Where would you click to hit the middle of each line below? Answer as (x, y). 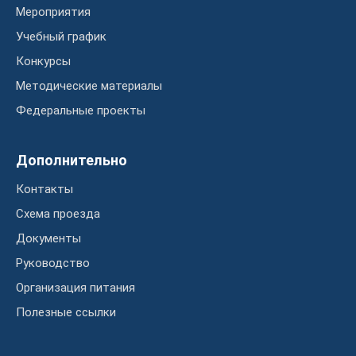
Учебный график (61, 37)
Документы (48, 239)
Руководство (53, 263)
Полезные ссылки (66, 313)
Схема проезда (58, 214)
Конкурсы (43, 62)
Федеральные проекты (81, 111)
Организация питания (75, 288)
